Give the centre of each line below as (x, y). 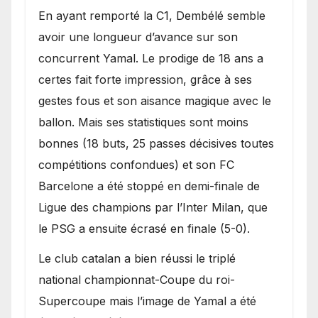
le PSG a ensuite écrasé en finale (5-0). (144, 228)
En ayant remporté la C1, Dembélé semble (152, 15)
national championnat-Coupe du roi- (137, 280)
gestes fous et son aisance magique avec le (155, 100)
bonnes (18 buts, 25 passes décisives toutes (156, 143)
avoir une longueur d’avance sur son (138, 37)
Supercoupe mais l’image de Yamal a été (147, 301)
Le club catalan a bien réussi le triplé (137, 259)
